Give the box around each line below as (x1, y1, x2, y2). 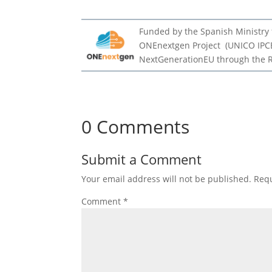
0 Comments (81, 114, 190, 139)
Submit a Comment (81, 149, 202, 168)
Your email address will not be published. (81, 172, 252, 185)
